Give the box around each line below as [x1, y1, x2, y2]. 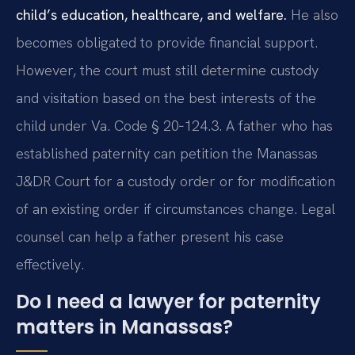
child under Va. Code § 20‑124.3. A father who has [16, 116, 333, 135]
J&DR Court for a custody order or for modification [16, 171, 335, 190]
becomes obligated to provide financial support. [16, 32, 318, 52]
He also [287, 5, 338, 24]
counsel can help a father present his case [16, 227, 284, 246]
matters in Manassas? [16, 313, 233, 340]
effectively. [16, 254, 84, 273]
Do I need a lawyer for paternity [16, 288, 321, 315]
